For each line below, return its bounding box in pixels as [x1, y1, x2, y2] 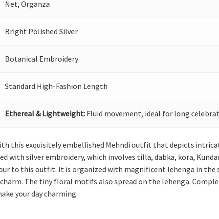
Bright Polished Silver [5, 26, 78, 36]
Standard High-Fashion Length [5, 81, 108, 91]
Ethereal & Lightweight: [5, 109, 86, 118]
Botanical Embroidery [5, 54, 79, 64]
